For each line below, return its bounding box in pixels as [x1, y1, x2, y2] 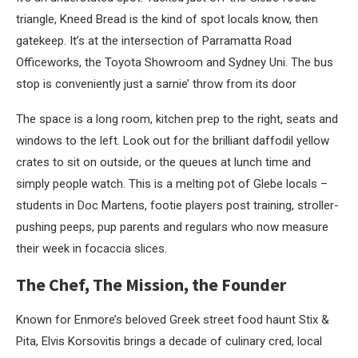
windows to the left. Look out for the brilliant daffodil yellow [16, 133, 329, 149]
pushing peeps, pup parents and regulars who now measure [16, 220, 328, 235]
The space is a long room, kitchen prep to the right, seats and [16, 112, 338, 127]
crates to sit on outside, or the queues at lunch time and [16, 155, 311, 170]
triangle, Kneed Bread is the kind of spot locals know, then [16, 12, 318, 27]
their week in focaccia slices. [16, 241, 167, 257]
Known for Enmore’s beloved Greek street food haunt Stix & [16, 312, 329, 328]
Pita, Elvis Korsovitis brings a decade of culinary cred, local [16, 334, 322, 349]
